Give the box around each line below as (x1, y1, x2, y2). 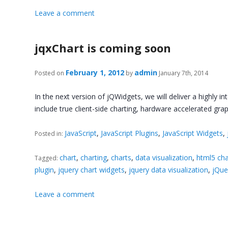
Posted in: (35, 129, 65, 138)
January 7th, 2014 (157, 69, 209, 78)
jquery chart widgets (58, 165, 125, 175)
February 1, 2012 (66, 68, 125, 78)
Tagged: (35, 154, 60, 162)
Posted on (35, 69, 65, 78)
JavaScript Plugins (101, 128, 159, 138)
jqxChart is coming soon (35, 40, 172, 56)
